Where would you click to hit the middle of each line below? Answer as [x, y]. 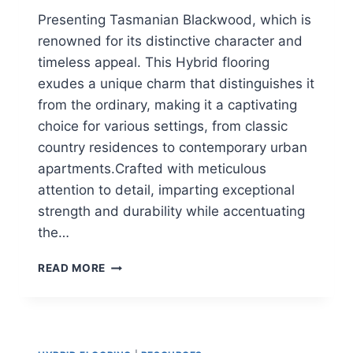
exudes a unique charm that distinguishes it [176, 84]
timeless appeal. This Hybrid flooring [154, 63]
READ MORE [72, 268]
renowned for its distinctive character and [170, 41]
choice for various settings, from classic [163, 126]
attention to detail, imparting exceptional [166, 190]
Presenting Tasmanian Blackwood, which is [176, 20]
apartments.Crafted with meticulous [152, 169]
